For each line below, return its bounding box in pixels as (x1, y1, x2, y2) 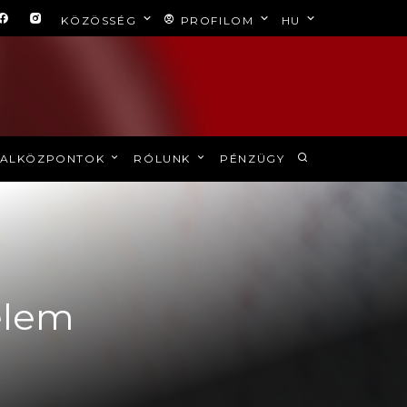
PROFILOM (175, 14, 258, 27)
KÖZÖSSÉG (61, 14, 141, 27)
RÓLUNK (134, 152, 195, 165)
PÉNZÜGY (220, 152, 285, 165)
